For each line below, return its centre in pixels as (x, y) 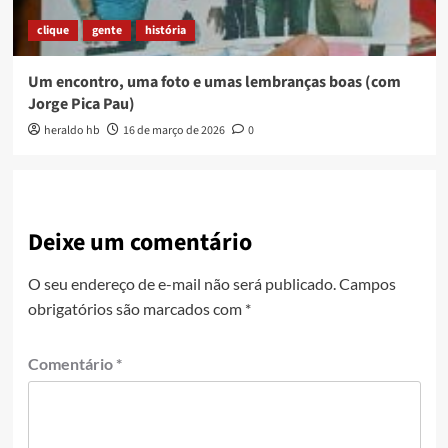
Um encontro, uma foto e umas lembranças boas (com (214, 82)
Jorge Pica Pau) (81, 104)
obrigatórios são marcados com (136, 309)
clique (52, 31)
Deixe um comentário (139, 243)
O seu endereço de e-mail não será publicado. (181, 284)
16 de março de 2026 (173, 131)
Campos (367, 284)
